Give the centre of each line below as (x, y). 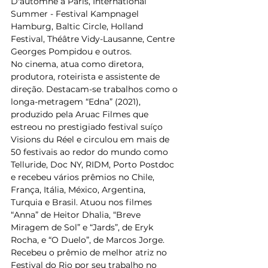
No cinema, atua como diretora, (78, 64)
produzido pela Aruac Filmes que (81, 114)
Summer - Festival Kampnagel (76, 13)
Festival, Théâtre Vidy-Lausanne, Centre (94, 39)
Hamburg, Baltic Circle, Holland (78, 26)
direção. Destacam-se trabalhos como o (95, 89)
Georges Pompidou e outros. (75, 51)
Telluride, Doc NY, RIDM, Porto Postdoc (94, 164)
